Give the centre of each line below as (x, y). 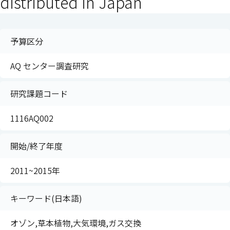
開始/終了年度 (36, 146)
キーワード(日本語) (46, 198)
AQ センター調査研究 (50, 66)
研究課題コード (39, 93)
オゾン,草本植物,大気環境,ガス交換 (76, 223)
